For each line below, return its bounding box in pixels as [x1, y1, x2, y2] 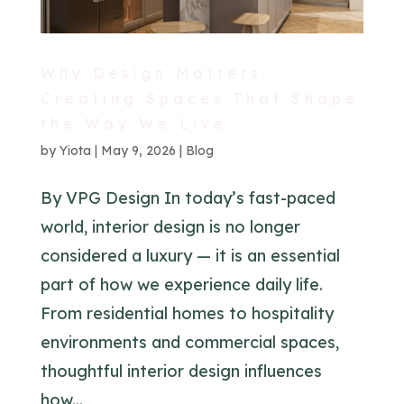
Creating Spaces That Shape [40, 89, 359, 108]
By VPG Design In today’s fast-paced [40, 188, 335, 209]
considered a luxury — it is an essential [40, 245, 340, 267]
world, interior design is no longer [40, 216, 300, 238]
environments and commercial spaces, [40, 332, 339, 353]
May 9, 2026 [100, 142, 176, 160]
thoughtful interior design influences [40, 361, 322, 382]
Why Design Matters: [40, 64, 269, 83]
